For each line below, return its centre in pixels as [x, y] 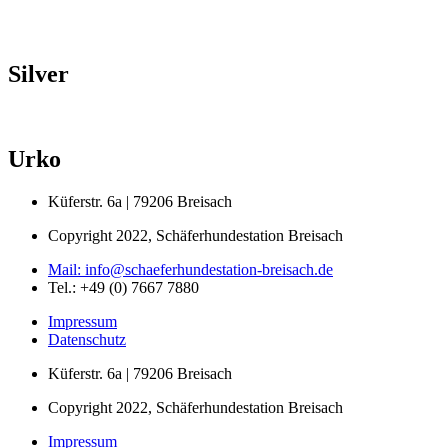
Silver [38, 74]
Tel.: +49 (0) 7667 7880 [123, 287]
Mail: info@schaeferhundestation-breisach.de [190, 269]
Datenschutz [87, 339]
